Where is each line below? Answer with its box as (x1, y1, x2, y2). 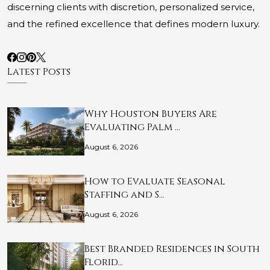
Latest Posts (7, 65, 71, 79)
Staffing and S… (84, 188, 165, 202)
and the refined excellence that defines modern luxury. (7, 18, 260, 30)
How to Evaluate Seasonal (84, 175, 225, 189)
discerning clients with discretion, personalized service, (7, 1, 254, 13)
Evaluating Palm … (84, 121, 180, 134)
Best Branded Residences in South (84, 242, 260, 256)
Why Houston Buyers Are (84, 107, 217, 121)
